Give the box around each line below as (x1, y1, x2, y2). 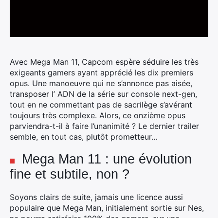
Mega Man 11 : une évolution (22, 152, 192, 166)
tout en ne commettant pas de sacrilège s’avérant (10, 100, 192, 109)
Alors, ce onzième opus (97, 110, 185, 120)
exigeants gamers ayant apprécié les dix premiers (10, 68, 193, 77)
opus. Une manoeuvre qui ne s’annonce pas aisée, (10, 78, 192, 88)
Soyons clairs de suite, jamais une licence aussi (10, 192, 183, 202)
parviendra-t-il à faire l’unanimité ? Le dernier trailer (10, 121, 199, 131)
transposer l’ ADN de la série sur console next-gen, (10, 89, 197, 99)
